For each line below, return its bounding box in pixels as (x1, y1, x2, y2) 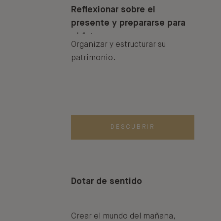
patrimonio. (71, 54, 115, 63)
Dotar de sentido (71, 177, 142, 186)
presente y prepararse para (71, 19, 185, 28)
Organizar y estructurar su (71, 40, 166, 49)
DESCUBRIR (110, 124, 155, 131)
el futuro (71, 32, 107, 41)
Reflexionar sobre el (71, 5, 155, 15)
